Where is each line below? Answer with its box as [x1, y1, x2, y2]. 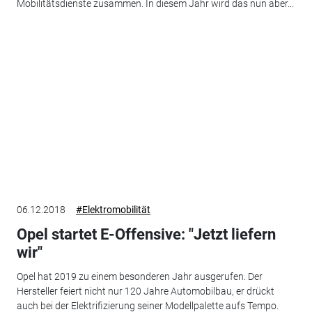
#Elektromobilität [75, 204, 150, 216]
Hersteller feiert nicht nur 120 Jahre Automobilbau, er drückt [16, 285, 274, 297]
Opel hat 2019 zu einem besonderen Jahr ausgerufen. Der [16, 270, 263, 282]
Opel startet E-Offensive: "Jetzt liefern [16, 226, 276, 244]
